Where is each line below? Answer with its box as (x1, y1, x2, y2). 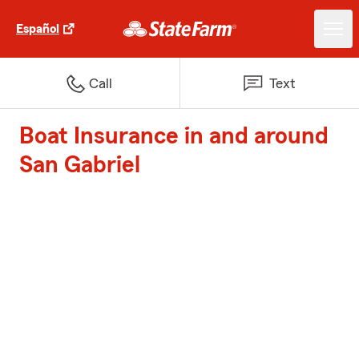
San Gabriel (19, 153, 140, 177)
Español (16, 22, 59, 35)
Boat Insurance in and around (19, 124, 329, 148)
